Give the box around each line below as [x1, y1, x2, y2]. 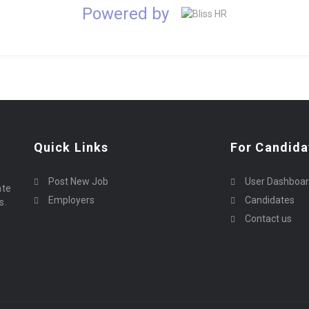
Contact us [245, 212, 292, 224]
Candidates [245, 194, 295, 206]
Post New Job [48, 175, 108, 187]
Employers [48, 194, 94, 206]
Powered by [82, 3, 169, 23]
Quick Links [34, 139, 109, 154]
